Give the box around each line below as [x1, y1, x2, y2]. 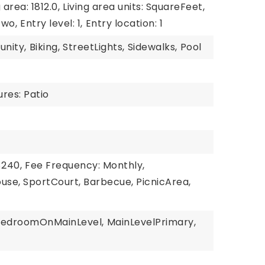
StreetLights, [63, 40, 125, 54]
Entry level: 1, [20, 17, 83, 30]
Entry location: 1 [85, 17, 163, 30]
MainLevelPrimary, [106, 215, 196, 229]
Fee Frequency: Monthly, [25, 159, 145, 172]
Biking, [29, 40, 60, 54]
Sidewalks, [127, 40, 177, 54]
